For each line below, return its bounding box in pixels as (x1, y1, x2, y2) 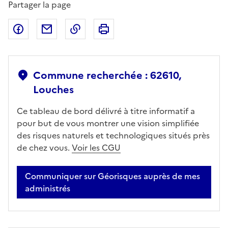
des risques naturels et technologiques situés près (17, 129, 210, 142)
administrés (25, 182, 70, 195)
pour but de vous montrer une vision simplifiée (17, 117, 199, 130)
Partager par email (57, 23, 128, 36)
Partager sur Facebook (28, 23, 116, 36)
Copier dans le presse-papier (85, 23, 196, 36)
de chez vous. (17, 141, 72, 154)
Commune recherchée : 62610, (33, 68, 181, 83)
